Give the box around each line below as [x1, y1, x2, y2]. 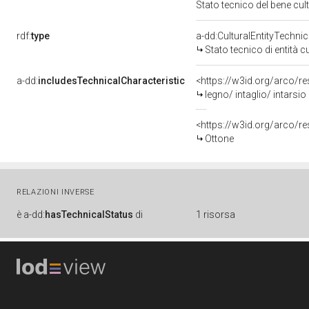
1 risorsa [196, 209, 235, 220]
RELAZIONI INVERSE [17, 188, 94, 197]
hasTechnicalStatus [45, 209, 133, 220]
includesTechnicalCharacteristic [38, 75, 185, 86]
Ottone [205, 133, 234, 144]
